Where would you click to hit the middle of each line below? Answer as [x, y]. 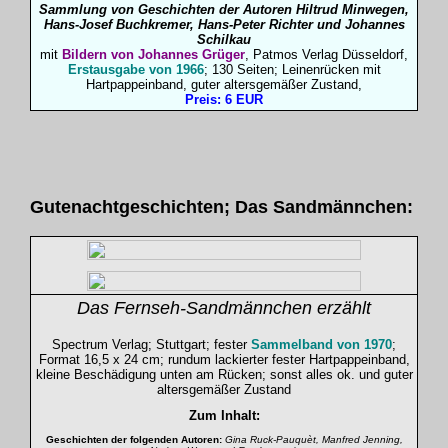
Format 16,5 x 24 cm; [103, 359]
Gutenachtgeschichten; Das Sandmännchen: [224, 207]
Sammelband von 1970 [321, 344]
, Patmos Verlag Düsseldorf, [326, 54]
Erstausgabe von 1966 [135, 69]
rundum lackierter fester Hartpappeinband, [288, 359]
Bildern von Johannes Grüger [151, 54]
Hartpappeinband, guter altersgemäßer [198, 84]
